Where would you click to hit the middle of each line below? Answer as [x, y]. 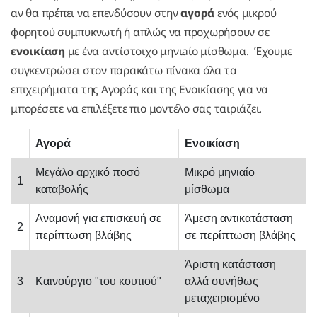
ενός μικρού [246, 13]
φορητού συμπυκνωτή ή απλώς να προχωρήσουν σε [140, 32]
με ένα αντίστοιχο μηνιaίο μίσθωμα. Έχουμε [178, 51]
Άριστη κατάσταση [230, 265]
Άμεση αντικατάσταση [239, 219]
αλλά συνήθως [221, 282]
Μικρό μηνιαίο [220, 173]
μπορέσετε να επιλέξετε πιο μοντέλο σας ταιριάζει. [137, 109]
